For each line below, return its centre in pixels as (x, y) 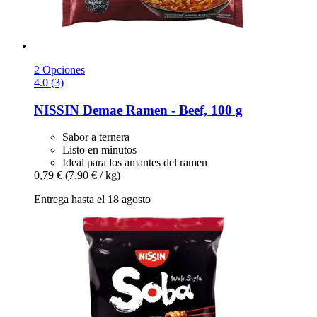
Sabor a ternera (96, 137)
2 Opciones (59, 69)
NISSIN (57, 110)
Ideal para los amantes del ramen (135, 163)
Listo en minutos (99, 150)
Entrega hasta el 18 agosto (92, 200)
